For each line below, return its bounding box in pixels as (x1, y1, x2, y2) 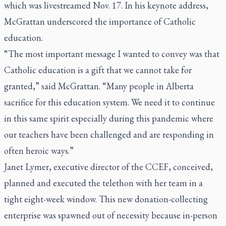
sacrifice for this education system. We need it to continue (4, 96, 215, 108)
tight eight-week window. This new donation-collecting (4, 193, 208, 205)
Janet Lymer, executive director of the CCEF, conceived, (4, 161, 213, 173)
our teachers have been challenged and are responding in (4, 129, 214, 140)
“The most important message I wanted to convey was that (4, 48, 219, 60)
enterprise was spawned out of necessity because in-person (4, 209, 217, 221)
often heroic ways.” (4, 145, 74, 156)
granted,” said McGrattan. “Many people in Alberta (4, 80, 194, 92)
